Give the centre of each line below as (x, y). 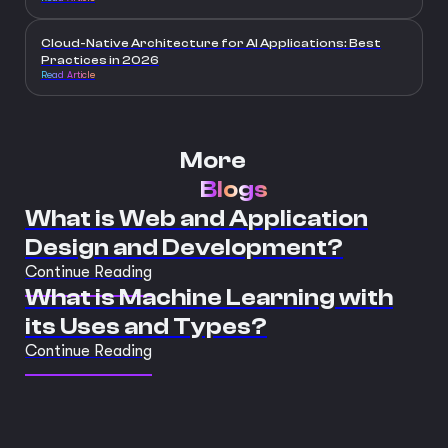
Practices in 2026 (100, 60)
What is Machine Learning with (209, 298)
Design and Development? (184, 248)
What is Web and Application (196, 219)
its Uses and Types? (146, 327)
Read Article (68, 75)
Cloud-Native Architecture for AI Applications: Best (211, 43)
